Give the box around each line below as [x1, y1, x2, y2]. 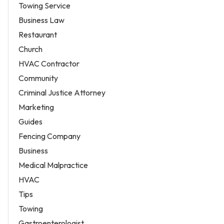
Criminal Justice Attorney [18, 87, 105, 97]
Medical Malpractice [18, 159, 88, 170]
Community [18, 72, 58, 83]
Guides [18, 116, 42, 126]
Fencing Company [18, 130, 80, 141]
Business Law [18, 14, 64, 25]
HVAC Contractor [18, 58, 79, 68]
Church [18, 43, 42, 54]
